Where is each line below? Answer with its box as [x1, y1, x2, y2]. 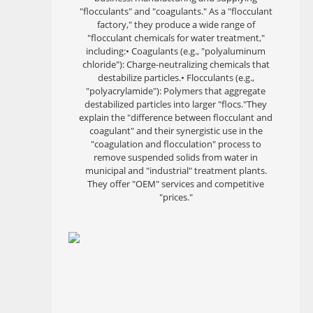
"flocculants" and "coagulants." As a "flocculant [79, 5, 272, 17]
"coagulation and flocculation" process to [90, 138, 261, 150]
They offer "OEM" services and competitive [87, 177, 264, 190]
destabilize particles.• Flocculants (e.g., [97, 71, 254, 84]
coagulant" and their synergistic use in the [89, 124, 263, 137]
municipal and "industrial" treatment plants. [85, 164, 267, 177]
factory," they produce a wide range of [96, 18, 255, 31]
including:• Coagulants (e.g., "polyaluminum [86, 45, 265, 57]
